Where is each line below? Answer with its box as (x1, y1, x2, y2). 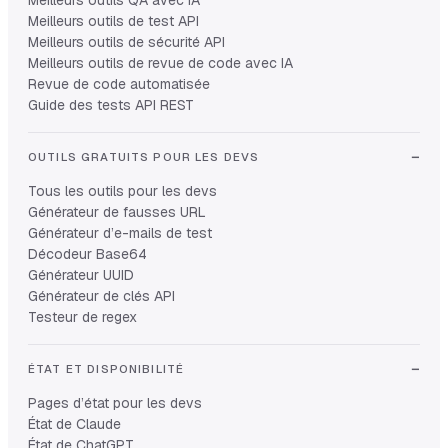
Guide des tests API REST (28, 95, 194, 114)
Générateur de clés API (28, 286, 175, 305)
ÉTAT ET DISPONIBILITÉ (28, 360, 185, 376)
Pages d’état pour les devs (28, 393, 202, 412)
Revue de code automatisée (28, 74, 210, 93)
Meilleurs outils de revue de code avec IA (28, 53, 293, 72)
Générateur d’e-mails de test (28, 223, 212, 242)
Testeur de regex (28, 307, 137, 326)
